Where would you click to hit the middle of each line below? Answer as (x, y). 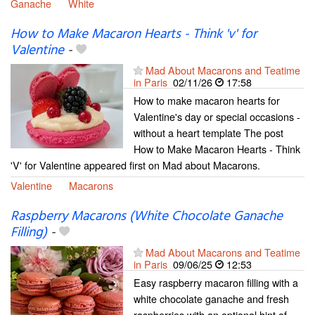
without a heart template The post (208, 133)
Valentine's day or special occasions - (217, 117)
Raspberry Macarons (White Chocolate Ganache (147, 217)
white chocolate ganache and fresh (211, 299)
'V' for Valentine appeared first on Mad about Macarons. (135, 165)
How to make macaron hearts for (207, 101)
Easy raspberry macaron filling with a (216, 283)
